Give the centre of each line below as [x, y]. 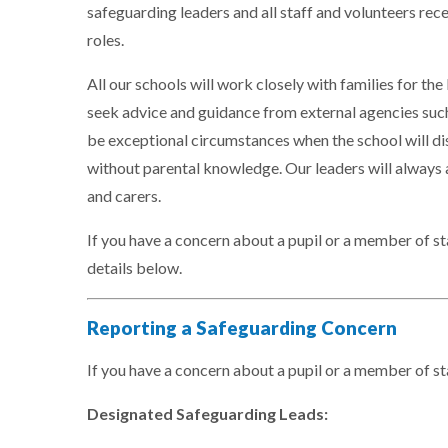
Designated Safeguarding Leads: [207, 413]
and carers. [125, 196]
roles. [105, 40]
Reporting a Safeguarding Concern [242, 328]
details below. [134, 268]
